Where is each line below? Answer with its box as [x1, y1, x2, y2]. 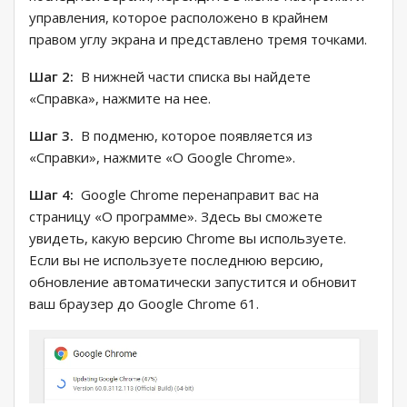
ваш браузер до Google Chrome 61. [29, 294, 259, 313]
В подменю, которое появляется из [77, 126, 313, 145]
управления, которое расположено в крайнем [29, 8, 328, 27]
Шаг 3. [29, 126, 77, 145]
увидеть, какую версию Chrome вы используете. [29, 229, 346, 248]
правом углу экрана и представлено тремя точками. [29, 30, 367, 49]
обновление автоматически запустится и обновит [29, 273, 357, 292]
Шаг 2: [29, 67, 77, 86]
